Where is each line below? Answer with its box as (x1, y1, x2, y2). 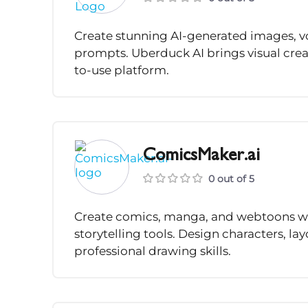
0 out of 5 (208, 172, 254, 185)
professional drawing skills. (74, 244, 231, 258)
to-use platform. (74, 63, 169, 78)
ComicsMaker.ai (143, 147, 260, 164)
